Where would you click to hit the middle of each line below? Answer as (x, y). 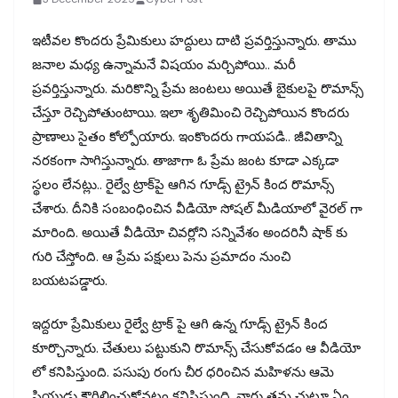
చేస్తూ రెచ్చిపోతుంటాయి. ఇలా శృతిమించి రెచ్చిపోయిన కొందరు (191, 112)
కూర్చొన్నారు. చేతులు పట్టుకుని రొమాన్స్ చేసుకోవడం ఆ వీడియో (196, 349)
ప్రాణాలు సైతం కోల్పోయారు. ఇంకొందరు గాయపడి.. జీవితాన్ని (187, 136)
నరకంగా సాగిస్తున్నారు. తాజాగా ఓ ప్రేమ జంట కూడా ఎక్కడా (185, 160)
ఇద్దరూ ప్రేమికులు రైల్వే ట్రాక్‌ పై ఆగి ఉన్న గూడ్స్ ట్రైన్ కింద (180, 325)
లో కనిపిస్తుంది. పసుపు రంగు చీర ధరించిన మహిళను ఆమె (183, 373)
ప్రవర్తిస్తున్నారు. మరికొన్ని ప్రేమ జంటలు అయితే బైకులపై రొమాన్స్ (198, 88)
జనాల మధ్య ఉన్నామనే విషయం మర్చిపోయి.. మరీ (164, 64)
